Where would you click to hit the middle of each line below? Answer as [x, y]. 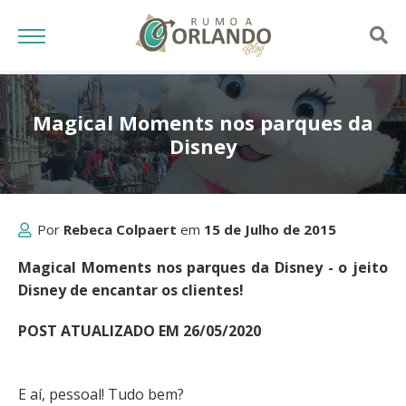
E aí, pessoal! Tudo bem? [101, 394]
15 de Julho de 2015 [270, 229]
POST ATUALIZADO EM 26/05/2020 [140, 331]
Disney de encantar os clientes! [131, 290]
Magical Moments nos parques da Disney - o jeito [203, 267]
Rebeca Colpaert [120, 229]
